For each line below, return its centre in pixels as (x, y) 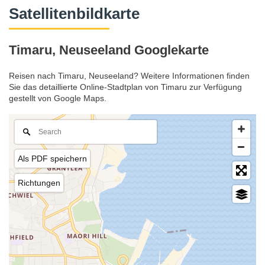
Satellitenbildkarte (74, 14)
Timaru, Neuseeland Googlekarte (109, 50)
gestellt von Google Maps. (58, 98)
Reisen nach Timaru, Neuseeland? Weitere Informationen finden (129, 76)
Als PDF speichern (52, 159)
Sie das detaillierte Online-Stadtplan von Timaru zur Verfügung (125, 87)
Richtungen (39, 183)
